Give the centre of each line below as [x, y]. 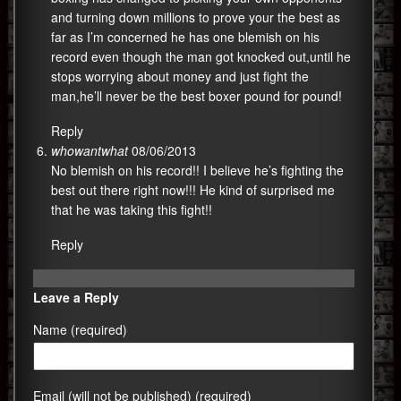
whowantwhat [90, 151]
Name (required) [80, 330]
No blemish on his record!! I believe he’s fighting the [197, 171]
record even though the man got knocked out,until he [201, 57]
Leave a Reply [76, 298]
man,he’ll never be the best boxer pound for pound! [196, 96]
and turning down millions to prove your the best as [196, 17]
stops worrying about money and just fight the [180, 77]
